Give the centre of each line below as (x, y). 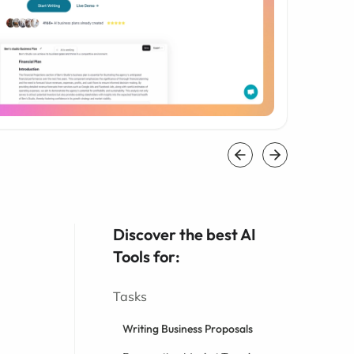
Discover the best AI (185, 234)
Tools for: (147, 256)
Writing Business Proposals (188, 329)
